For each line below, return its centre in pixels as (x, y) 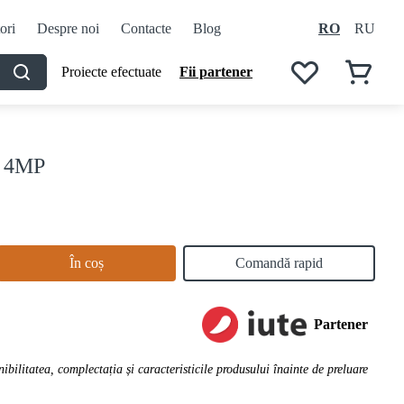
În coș (86, 263)
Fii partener (216, 72)
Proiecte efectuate (111, 72)
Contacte (146, 28)
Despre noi (68, 28)
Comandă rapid (279, 263)
